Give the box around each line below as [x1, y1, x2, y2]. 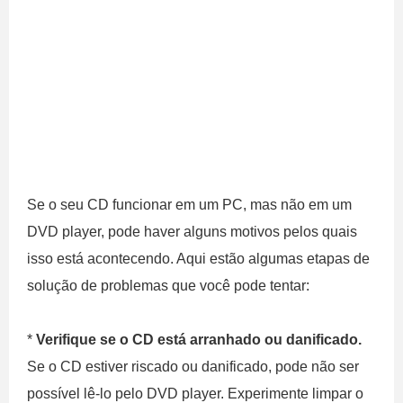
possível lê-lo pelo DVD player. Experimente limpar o [27, 386, 363, 401]
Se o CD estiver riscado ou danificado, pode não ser [27, 359, 359, 374]
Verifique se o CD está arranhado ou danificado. [36, 332, 362, 347]
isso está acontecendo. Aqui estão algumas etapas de [27, 251, 370, 266]
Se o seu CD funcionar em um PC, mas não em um [27, 197, 352, 212]
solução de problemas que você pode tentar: [27, 278, 309, 293]
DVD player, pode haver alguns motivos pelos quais [27, 224, 357, 239]
